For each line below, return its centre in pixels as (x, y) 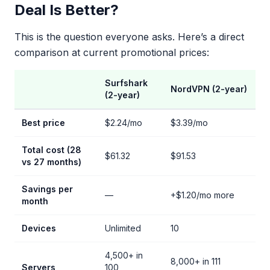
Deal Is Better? (67, 10)
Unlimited (123, 228)
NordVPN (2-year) (209, 89)
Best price (43, 123)
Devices (39, 228)
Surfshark (126, 83)
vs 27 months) (52, 162)
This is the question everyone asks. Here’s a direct (129, 37)
